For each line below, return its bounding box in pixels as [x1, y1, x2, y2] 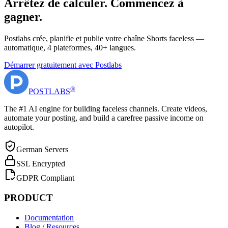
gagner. [4, 10, 42, 24]
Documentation [24, 213, 74, 222]
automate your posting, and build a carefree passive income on [4, 113, 204, 123]
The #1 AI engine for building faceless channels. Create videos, [4, 104, 207, 113]
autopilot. [4, 123, 34, 132]
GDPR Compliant [16, 174, 74, 183]
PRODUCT [4, 192, 53, 204]
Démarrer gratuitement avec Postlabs [4, 61, 122, 70]
